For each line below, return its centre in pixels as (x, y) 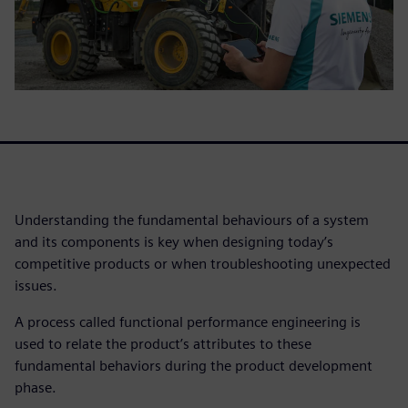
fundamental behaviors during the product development (194, 365)
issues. (36, 285)
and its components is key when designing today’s (174, 241)
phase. (36, 387)
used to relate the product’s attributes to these (163, 343)
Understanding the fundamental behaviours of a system (192, 219)
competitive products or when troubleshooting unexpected (203, 263)
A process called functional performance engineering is (188, 321)
